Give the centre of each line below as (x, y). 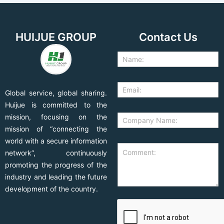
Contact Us (168, 37)
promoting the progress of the (56, 164)
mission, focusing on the (56, 116)
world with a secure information (56, 140)
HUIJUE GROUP (56, 37)
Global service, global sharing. (56, 92)
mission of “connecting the (56, 128)
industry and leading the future (56, 176)
